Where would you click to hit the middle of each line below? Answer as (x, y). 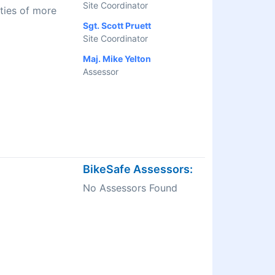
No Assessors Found (130, 188)
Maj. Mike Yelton (117, 59)
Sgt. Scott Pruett (117, 26)
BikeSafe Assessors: (138, 169)
